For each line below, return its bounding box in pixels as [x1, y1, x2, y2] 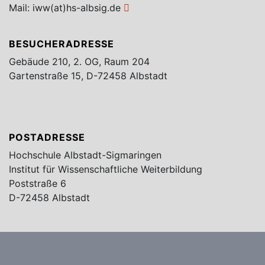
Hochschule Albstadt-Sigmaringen [9, 149, 161, 161]
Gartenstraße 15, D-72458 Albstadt [9, 70, 167, 82]
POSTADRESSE [9, 131, 85, 144]
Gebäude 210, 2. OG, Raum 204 [9, 56, 150, 68]
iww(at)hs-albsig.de [33, 2, 121, 14]
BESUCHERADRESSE [9, 38, 114, 50]
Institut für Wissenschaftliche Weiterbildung [9, 163, 202, 176]
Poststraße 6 [9, 177, 66, 190]
